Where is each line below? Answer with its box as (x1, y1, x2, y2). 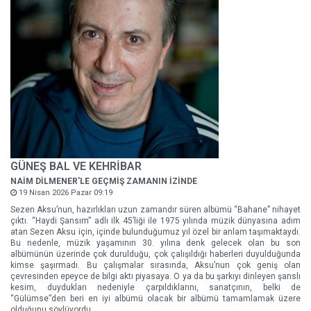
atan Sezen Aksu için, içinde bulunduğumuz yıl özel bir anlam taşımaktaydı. (10, 227, 301, 237)
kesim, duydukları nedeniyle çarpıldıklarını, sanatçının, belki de (10, 283, 301, 292)
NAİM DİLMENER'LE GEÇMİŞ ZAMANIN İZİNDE (10, 176, 197, 186)
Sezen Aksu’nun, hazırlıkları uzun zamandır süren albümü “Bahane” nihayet (10, 205, 301, 215)
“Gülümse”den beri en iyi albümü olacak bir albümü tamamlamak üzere (10, 294, 301, 303)
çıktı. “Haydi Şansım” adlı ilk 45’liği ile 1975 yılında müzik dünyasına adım (10, 216, 301, 226)
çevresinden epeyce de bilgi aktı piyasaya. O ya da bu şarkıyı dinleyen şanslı (10, 271, 301, 281)
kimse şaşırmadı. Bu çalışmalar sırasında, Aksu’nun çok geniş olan (10, 260, 301, 270)
